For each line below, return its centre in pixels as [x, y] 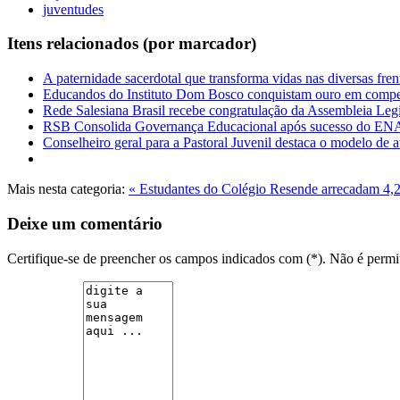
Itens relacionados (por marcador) [132, 44]
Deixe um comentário [85, 223]
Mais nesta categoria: [66, 189]
